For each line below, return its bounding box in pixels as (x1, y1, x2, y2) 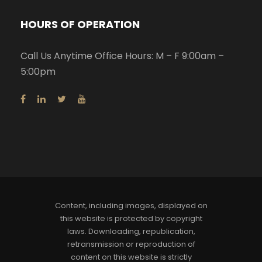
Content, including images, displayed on (54, 200, 208, 212)
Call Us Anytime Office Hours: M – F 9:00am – (20, 49, 224, 63)
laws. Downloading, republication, (67, 226, 195, 237)
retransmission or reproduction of (67, 239, 195, 250)
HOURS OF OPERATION (20, 17, 140, 32)
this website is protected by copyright (60, 213, 202, 225)
